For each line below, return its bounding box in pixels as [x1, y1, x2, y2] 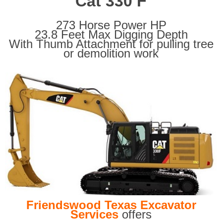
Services [70, 207, 118, 221]
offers [118, 207, 152, 221]
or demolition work [63, 47, 159, 60]
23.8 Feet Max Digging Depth [34, 28, 188, 42]
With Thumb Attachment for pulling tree [8, 37, 214, 51]
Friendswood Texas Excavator [26, 198, 196, 212]
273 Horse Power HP [55, 18, 166, 32]
